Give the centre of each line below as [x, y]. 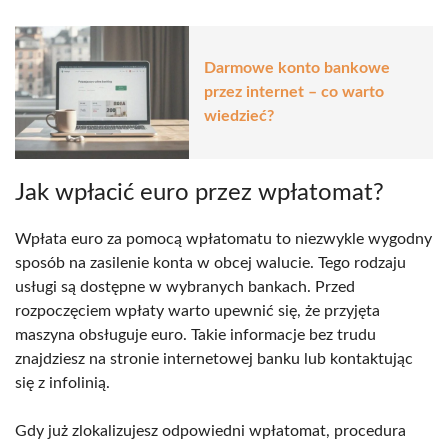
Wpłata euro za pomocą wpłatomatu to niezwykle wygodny [223, 238]
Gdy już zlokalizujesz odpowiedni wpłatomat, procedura [210, 430]
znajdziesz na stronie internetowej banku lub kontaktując [214, 358]
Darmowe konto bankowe [297, 68]
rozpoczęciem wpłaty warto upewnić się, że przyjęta [197, 310]
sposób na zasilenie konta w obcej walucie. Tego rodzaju [210, 262]
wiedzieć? [239, 116]
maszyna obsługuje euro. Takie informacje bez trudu [195, 334]
